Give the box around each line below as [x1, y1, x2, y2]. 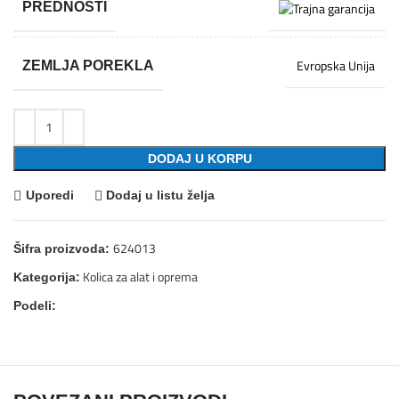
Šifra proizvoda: [13, 240, 113, 256]
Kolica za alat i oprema [83, 266, 198, 286]
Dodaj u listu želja [106, 188, 216, 202]
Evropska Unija [297, 56, 375, 76]
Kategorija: [13, 269, 80, 284]
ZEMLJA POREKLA [22, 57, 154, 73]
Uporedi [25, 188, 74, 202]
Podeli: [13, 297, 56, 313]
